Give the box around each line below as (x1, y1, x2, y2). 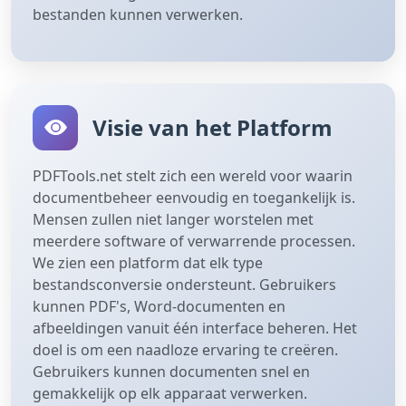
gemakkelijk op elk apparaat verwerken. (33, 382, 307, 403)
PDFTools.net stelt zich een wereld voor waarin (33, 165, 353, 186)
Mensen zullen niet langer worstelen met (33, 208, 314, 229)
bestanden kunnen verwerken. (33, 4, 243, 24)
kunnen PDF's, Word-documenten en (33, 295, 285, 316)
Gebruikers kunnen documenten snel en (33, 361, 310, 382)
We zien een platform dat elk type (33, 252, 263, 273)
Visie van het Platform (92, 111, 333, 142)
